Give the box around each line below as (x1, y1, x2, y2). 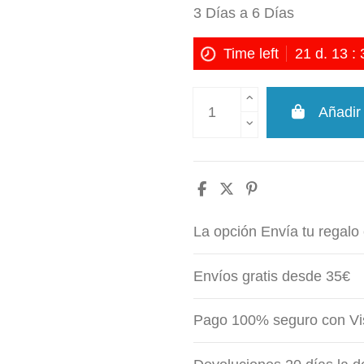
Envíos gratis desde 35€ (193, 267, 350, 284)
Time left (223, 45, 279, 62)
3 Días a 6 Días (193, 5, 294, 22)
